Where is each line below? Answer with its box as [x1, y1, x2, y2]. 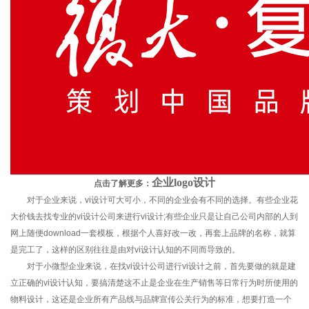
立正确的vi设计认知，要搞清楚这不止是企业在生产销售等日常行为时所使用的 [10, 277, 298, 288]
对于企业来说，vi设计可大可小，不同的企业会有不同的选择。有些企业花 [10, 195, 298, 205]
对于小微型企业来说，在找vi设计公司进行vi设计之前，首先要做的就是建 [10, 261, 296, 271]
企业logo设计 [152, 176, 215, 188]
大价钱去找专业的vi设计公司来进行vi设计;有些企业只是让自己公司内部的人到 [10, 211, 298, 221]
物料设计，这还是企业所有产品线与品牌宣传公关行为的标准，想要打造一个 [10, 294, 292, 304]
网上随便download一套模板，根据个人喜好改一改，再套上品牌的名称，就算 [10, 228, 296, 238]
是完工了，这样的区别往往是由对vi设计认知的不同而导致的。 [10, 244, 240, 255]
